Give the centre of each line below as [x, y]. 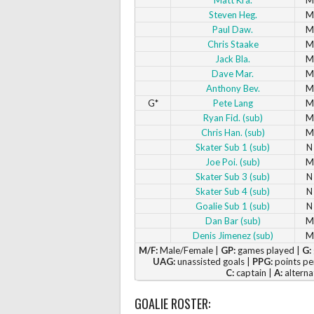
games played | [268, 250]
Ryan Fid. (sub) [233, 117]
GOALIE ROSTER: [172, 303]
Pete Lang [233, 103]
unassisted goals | [213, 261]
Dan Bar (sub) [233, 220]
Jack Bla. [233, 59]
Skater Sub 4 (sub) [233, 191]
